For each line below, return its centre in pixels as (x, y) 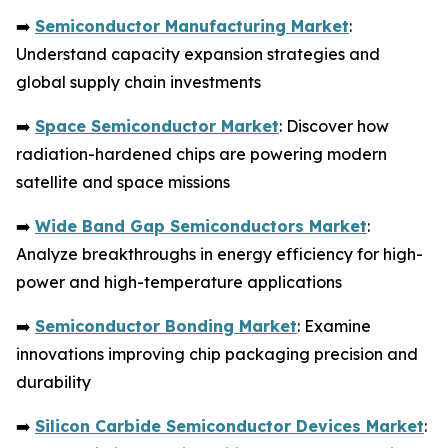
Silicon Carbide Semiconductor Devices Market (229, 425)
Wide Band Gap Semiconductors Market (201, 225)
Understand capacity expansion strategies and (198, 53)
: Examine (334, 325)
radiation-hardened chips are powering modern (201, 153)
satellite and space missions (123, 181)
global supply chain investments (138, 81)
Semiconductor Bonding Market (166, 325)
